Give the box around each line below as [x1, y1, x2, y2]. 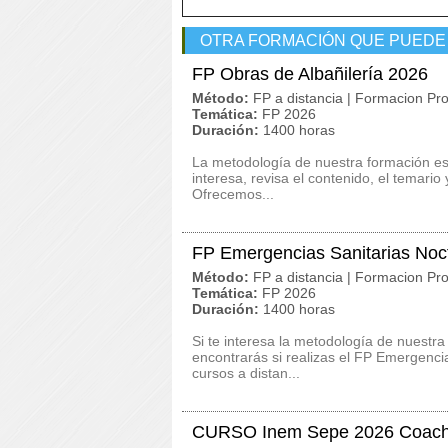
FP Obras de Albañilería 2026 [192, 64, 428, 84]
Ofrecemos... [192, 186, 274, 202]
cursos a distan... [192, 365, 300, 381]
